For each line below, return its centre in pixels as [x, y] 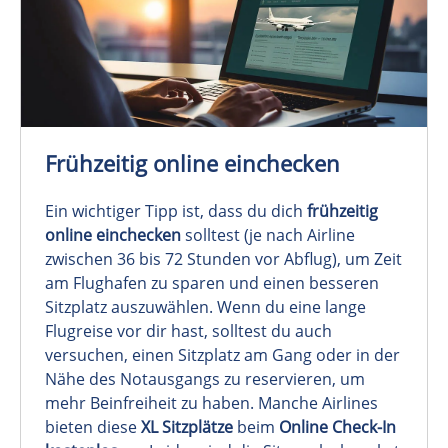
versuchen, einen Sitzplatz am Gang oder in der [222, 354]
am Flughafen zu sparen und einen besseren [212, 282]
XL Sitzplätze [187, 426]
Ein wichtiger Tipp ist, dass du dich [176, 210]
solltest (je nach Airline [268, 234]
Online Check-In [337, 426]
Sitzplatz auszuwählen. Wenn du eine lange [205, 306]
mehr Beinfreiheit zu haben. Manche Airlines [211, 402]
